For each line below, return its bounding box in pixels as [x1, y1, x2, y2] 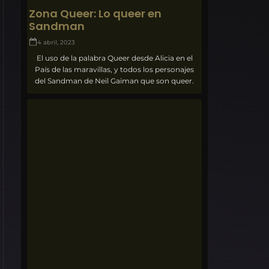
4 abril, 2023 [37, 38, 76, 46]
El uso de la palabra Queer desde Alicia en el [36, 53, 193, 62]
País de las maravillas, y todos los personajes [35, 64, 195, 74]
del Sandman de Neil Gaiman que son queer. [35, 76, 195, 85]
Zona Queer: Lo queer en [29, 5, 162, 21]
